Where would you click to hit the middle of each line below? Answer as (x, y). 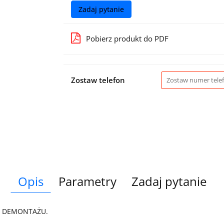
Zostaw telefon (98, 80)
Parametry (87, 181)
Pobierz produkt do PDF (127, 38)
